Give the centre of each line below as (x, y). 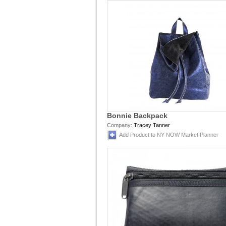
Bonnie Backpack (137, 116)
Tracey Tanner (152, 125)
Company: (120, 125)
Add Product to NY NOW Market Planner (169, 135)
